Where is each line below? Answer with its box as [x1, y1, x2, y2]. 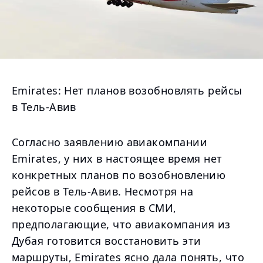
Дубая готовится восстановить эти [12, 234, 201, 248]
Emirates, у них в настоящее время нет [12, 151, 222, 166]
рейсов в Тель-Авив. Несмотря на [12, 184, 193, 198]
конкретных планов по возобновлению [12, 168, 226, 182]
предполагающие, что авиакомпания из [12, 217, 231, 231]
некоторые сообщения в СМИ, [12, 201, 177, 215]
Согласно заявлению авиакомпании [12, 135, 207, 149]
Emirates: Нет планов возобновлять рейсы [12, 83, 242, 97]
